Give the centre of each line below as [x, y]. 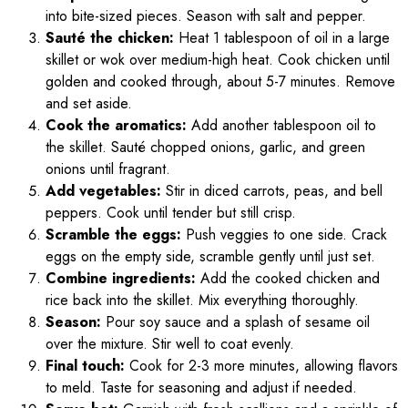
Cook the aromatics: [116, 126]
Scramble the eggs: [113, 235]
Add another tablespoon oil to [281, 126]
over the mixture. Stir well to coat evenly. [170, 344]
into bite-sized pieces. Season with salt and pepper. [206, 16]
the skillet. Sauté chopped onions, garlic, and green [205, 148]
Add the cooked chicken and [288, 279]
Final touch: [85, 366]
